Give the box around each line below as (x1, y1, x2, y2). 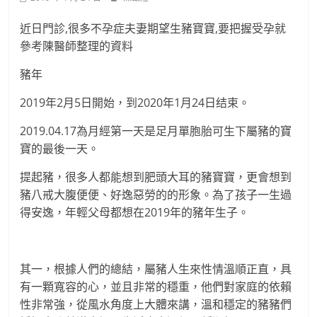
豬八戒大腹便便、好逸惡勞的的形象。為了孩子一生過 (20, 187, 292, 202)
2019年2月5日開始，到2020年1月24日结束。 (20, 95, 250, 110)
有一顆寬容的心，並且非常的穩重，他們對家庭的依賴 (20, 279, 292, 294)
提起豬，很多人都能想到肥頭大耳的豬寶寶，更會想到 (20, 169, 292, 185)
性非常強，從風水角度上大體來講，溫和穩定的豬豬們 (20, 296, 292, 312)
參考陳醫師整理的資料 (20, 38, 134, 54)
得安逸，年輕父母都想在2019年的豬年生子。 (20, 204, 250, 220)
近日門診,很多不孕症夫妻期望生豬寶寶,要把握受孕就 (20, 21, 287, 36)
